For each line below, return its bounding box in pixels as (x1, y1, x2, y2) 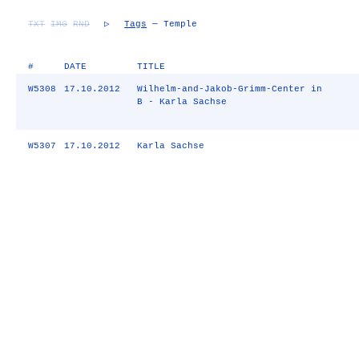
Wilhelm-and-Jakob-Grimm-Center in (136, 84, 322, 94)
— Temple (147, 19, 198, 29)
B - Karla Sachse (136, 97, 227, 107)
